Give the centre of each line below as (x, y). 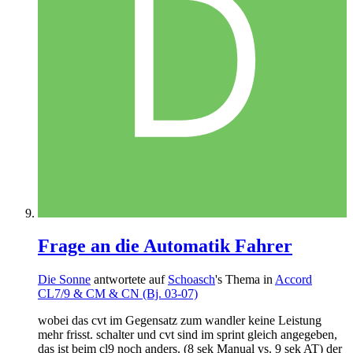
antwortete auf (129, 280)
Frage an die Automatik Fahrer (165, 246)
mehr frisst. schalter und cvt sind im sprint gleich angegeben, (188, 335)
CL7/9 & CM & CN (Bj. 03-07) (118, 294)
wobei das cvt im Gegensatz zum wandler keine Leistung (180, 321)
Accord (294, 280)
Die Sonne (64, 280)
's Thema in (245, 280)
